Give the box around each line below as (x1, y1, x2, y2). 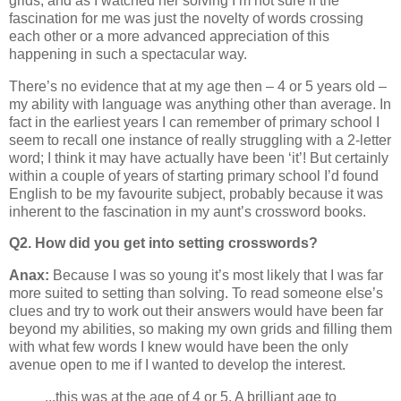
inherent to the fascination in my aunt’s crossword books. (9, 203, 366, 219)
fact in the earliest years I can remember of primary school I (9, 114, 380, 130)
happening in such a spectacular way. (9, 46, 247, 62)
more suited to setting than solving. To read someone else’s (9, 286, 383, 302)
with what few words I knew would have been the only (9, 339, 348, 355)
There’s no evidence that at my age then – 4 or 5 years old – (9, 78, 387, 94)
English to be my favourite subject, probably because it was (9, 185, 383, 201)
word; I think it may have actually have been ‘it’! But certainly (9, 149, 388, 166)
